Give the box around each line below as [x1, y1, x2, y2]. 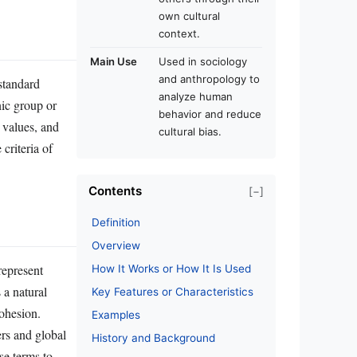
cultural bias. [159, 125, 222, 138]
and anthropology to [159, 73, 260, 85]
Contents [88, 183, 142, 198]
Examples [92, 308, 140, 321]
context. [159, 27, 200, 40]
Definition [92, 216, 140, 229]
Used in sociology [159, 55, 247, 68]
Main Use [90, 55, 137, 68]
